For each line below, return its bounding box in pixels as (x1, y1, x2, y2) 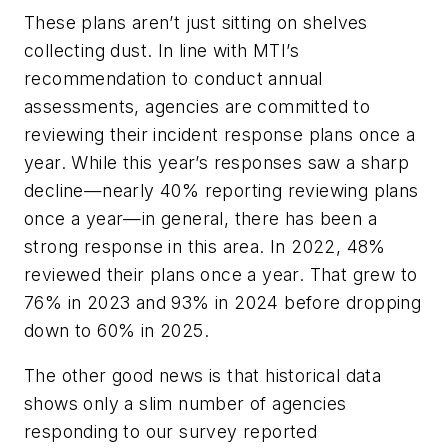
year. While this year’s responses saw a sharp (24, 151, 409, 173)
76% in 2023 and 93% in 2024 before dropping (24, 291, 422, 313)
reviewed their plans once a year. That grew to (24, 263, 418, 285)
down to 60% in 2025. (24, 319, 220, 341)
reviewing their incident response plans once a (24, 123, 416, 145)
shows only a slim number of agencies (24, 393, 347, 415)
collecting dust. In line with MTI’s (24, 39, 299, 61)
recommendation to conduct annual (24, 67, 323, 89)
